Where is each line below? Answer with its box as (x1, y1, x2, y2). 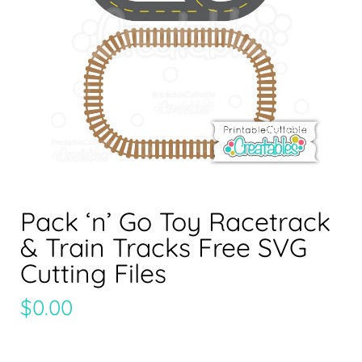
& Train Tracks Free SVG (20, 231, 307, 264)
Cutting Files (20, 257, 166, 290)
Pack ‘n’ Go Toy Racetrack (20, 205, 330, 238)
